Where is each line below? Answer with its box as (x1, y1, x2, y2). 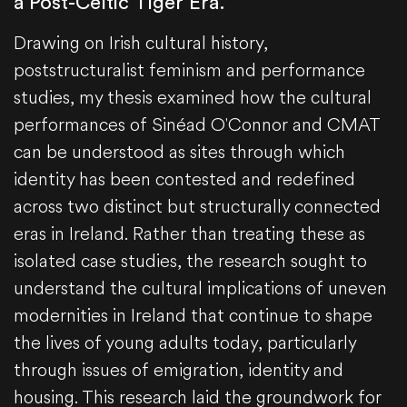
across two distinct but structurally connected (14, 194, 381, 221)
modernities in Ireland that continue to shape (14, 303, 372, 330)
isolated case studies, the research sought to (14, 248, 367, 275)
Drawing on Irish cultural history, (14, 30, 268, 57)
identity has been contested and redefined (14, 166, 355, 194)
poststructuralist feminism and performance (14, 57, 365, 84)
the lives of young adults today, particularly (14, 330, 356, 357)
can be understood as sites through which (14, 139, 345, 166)
